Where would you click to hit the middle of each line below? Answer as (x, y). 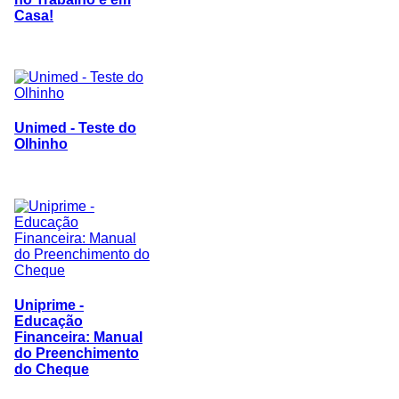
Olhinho (41, 144)
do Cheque (52, 369)
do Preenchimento (77, 353)
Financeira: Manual (78, 337)
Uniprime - (49, 305)
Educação (49, 321)
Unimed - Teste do (75, 128)
